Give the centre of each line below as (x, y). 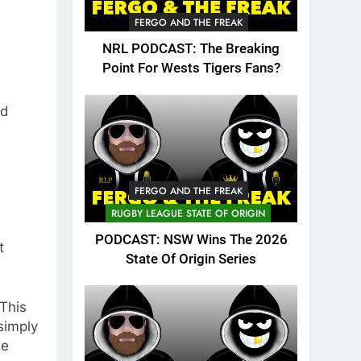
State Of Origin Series (191, 259)
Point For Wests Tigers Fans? (191, 68)
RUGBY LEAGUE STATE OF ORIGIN (188, 213)
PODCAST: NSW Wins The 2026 (191, 239)
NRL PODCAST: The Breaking (191, 49)
